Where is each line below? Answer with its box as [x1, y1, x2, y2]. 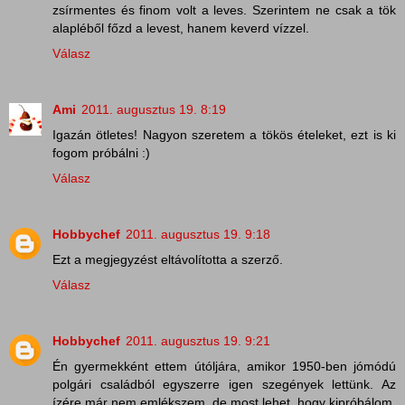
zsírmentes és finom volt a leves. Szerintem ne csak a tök [52, 2, 396, 17]
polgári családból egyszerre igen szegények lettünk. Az [52, 376, 396, 391]
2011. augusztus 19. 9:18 [126, 226, 270, 241]
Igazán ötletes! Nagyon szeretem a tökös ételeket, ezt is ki [52, 127, 396, 142]
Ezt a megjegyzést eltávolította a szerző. [52, 251, 283, 267]
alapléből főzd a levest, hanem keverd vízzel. [52, 20, 309, 35]
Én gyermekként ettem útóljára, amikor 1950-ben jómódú [52, 358, 396, 373]
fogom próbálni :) [52, 145, 150, 160]
